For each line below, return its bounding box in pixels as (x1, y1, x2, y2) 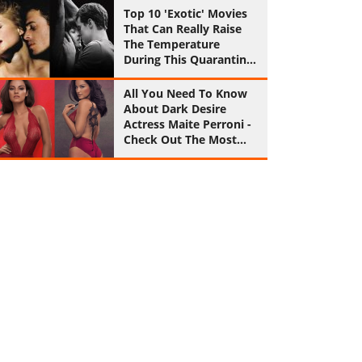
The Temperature (123, 36, 220, 52)
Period (123, 67, 160, 82)
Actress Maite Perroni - (123, 116, 251, 132)
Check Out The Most (123, 132, 237, 147)
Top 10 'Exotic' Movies (123, 6, 247, 21)
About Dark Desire (123, 101, 226, 116)
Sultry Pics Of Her (123, 147, 221, 162)
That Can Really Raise (123, 21, 242, 36)
